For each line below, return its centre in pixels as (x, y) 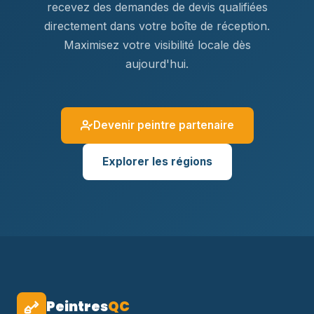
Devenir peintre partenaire (163, 125)
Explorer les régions (157, 162)
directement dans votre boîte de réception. (157, 26)
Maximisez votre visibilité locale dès (157, 45)
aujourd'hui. (157, 64)
